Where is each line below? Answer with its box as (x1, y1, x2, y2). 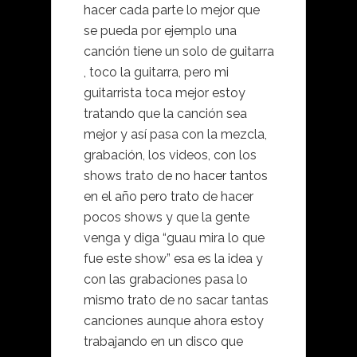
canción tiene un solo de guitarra (84, 44, 274, 60)
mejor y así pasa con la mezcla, (84, 127, 267, 143)
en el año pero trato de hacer (84, 189, 253, 205)
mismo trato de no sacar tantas (84, 292, 269, 308)
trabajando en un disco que (84, 334, 243, 350)
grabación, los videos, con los (84, 147, 257, 163)
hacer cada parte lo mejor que (84, 2, 260, 18)
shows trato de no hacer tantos (84, 168, 268, 184)
